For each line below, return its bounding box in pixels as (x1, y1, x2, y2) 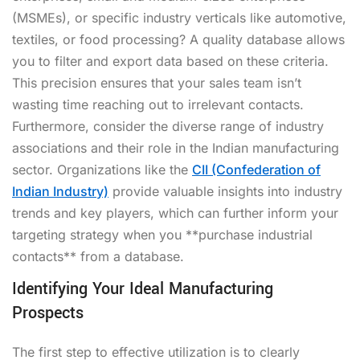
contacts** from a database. (12, 247, 184, 264)
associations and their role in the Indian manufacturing (12, 139, 339, 156)
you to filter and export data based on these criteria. (12, 52, 329, 69)
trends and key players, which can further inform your (12, 204, 338, 221)
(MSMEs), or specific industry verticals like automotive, (12, 9, 346, 26)
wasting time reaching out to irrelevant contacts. (12, 96, 304, 112)
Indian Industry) (12, 182, 108, 199)
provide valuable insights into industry (108, 182, 342, 199)
